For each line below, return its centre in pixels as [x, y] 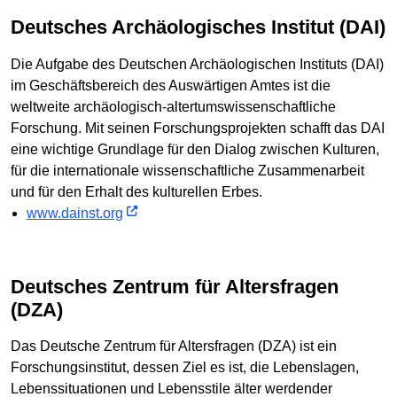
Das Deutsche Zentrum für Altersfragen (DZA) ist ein [174, 346]
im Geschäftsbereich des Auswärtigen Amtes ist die [171, 85]
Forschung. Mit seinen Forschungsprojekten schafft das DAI [198, 128]
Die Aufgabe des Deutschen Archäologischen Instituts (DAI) [197, 64]
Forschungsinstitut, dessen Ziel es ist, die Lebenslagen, [185, 368]
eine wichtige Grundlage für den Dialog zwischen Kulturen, [195, 149]
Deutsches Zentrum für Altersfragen [18, 286]
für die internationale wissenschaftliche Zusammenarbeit [187, 170]
